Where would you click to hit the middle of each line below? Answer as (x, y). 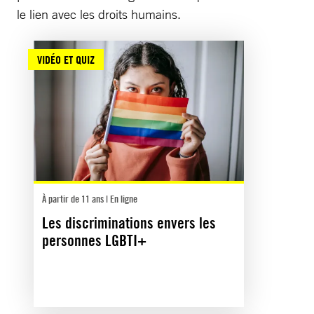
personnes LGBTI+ (94, 240)
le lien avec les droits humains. (101, 14)
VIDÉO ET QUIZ (66, 59)
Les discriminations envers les (129, 223)
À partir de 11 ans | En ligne (90, 198)
